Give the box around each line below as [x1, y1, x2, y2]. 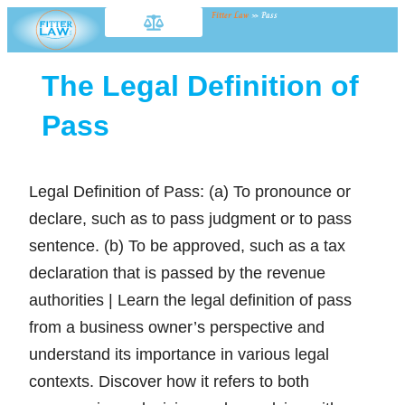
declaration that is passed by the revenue [28, 263, 325, 282]
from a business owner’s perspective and [28, 317, 325, 336]
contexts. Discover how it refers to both [28, 372, 309, 391]
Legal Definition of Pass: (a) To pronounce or [28, 182, 351, 201]
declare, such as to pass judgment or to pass [28, 209, 352, 228]
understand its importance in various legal [28, 344, 329, 363]
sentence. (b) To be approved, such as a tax [28, 236, 345, 255]
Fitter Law [212, 8, 249, 22]
